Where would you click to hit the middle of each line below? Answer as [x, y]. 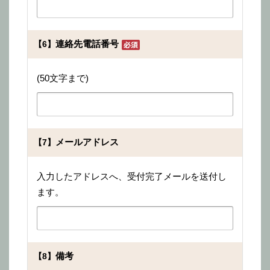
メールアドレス [87, 142]
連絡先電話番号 [87, 44]
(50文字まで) [63, 78]
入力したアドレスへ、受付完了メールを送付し [132, 176]
